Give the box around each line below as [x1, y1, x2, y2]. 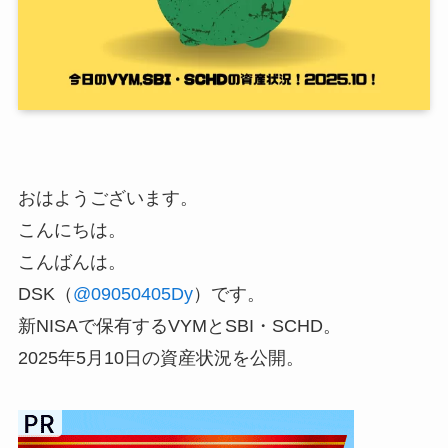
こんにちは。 [17, 220, 126, 241]
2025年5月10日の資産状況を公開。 [17, 348, 304, 369]
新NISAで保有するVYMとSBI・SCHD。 [17, 316, 341, 337]
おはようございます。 [17, 188, 198, 209]
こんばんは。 [17, 252, 126, 273]
